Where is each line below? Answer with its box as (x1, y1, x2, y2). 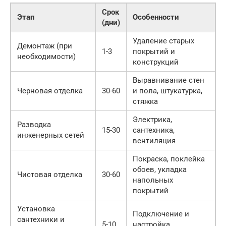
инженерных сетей (17, 130, 84, 140)
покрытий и (133, 46, 175, 56)
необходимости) (17, 51, 76, 61)
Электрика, (133, 115, 172, 124)
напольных (133, 175, 173, 185)
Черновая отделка (17, 86, 83, 95)
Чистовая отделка (17, 169, 82, 179)
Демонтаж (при (17, 41, 72, 50)
